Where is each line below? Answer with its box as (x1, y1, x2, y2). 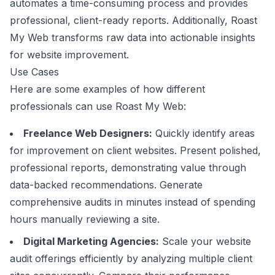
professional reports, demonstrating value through (10, 161, 246, 174)
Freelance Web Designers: (23, 127, 152, 139)
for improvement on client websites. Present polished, (10, 144, 261, 157)
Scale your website (159, 235, 251, 247)
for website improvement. (10, 48, 129, 61)
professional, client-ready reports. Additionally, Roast (10, 14, 257, 26)
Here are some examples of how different (10, 83, 205, 95)
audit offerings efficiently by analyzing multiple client (10, 252, 252, 265)
